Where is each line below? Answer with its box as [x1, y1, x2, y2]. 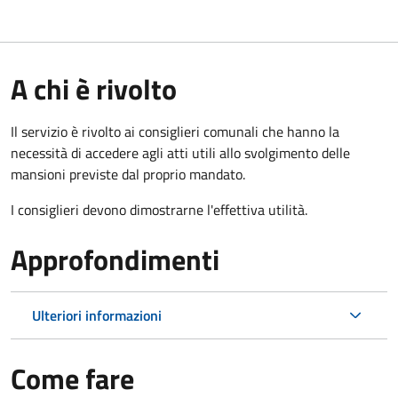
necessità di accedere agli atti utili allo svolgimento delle [11, 141, 350, 163]
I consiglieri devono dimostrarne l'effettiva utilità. [11, 198, 307, 220]
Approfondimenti [11, 237, 219, 281]
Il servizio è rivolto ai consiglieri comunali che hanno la [11, 120, 339, 142]
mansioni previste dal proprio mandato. [11, 163, 245, 185]
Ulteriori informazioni [32, 304, 162, 326]
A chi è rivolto [11, 67, 177, 110]
